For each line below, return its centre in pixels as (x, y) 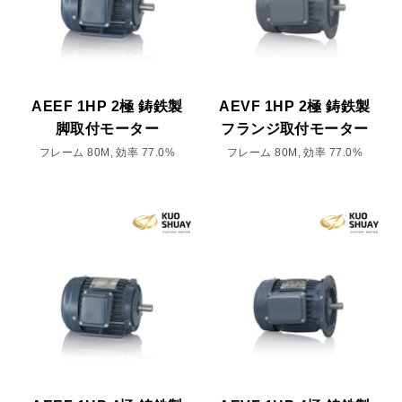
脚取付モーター (107, 129)
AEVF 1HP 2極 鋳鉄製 (295, 107)
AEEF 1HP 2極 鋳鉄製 (107, 107)
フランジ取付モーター (295, 129)
